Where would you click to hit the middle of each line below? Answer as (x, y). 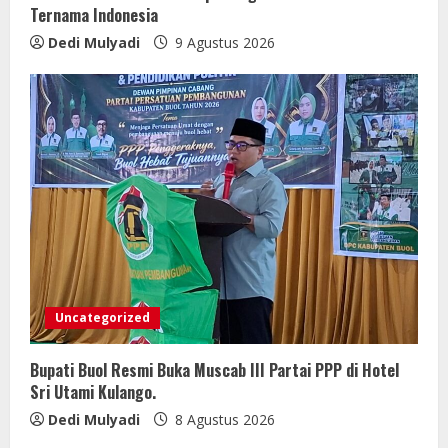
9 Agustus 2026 (223, 42)
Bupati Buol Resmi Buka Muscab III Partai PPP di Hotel (214, 369)
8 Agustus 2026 (223, 419)
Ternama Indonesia (94, 14)
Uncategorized (102, 317)
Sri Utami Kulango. (93, 391)
